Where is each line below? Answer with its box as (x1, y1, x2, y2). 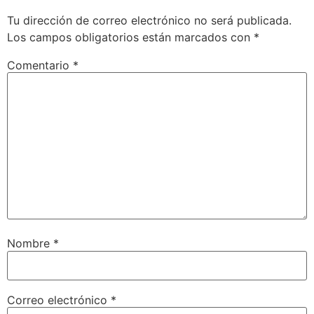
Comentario (7, 57, 73, 72)
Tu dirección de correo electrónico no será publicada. (7, 13, 292, 27)
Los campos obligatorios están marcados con (7, 29, 254, 44)
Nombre (7, 236, 53, 251)
